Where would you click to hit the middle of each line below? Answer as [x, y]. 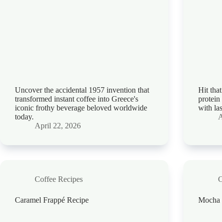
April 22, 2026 [58, 126]
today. [24, 117]
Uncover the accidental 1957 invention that [82, 90]
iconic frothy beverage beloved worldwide [81, 108]
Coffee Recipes [59, 179]
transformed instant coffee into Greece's [77, 99]
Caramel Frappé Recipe [52, 200]
